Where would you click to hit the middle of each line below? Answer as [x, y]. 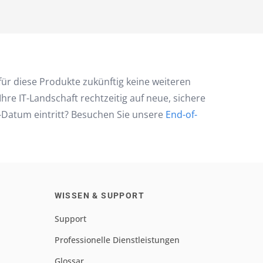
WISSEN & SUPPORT [99, 195]
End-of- [180, 114]
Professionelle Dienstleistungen [117, 240]
